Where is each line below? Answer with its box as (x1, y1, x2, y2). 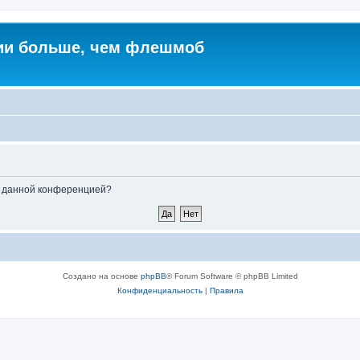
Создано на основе (62, 271, 141, 280)
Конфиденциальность (117, 285, 202, 295)
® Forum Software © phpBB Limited (166, 271, 298, 280)
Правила (209, 285, 243, 295)
